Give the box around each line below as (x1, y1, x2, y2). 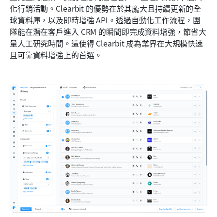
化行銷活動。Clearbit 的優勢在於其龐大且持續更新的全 (10, 2, 201, 14)
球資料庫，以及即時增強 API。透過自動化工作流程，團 (10, 14, 201, 26)
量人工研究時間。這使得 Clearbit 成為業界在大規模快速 (10, 37, 203, 49)
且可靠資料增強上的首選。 (10, 48, 102, 61)
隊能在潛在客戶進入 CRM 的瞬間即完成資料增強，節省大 (10, 25, 206, 37)
